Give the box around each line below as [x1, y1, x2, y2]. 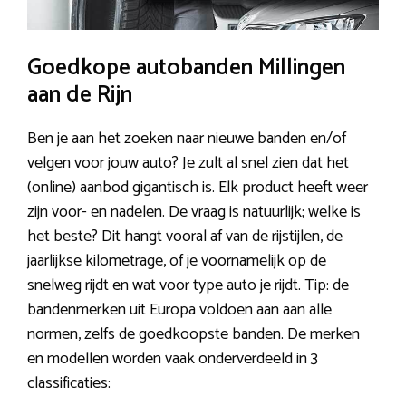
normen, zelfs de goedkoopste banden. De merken [27, 321, 360, 349]
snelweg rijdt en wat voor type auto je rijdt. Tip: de [27, 272, 349, 300]
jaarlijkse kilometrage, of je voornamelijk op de [27, 247, 326, 275]
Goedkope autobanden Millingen [27, 49, 345, 88]
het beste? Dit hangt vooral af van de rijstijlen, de [27, 223, 343, 251]
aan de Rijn [27, 76, 132, 115]
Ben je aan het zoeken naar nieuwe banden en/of [27, 125, 346, 153]
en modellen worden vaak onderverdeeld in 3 [27, 345, 318, 373]
